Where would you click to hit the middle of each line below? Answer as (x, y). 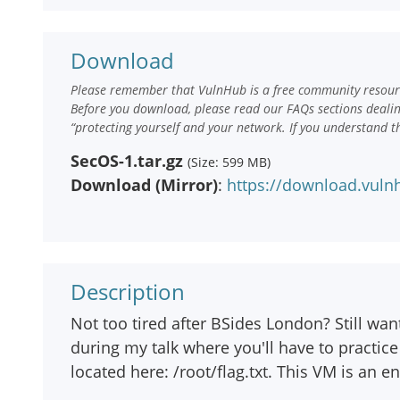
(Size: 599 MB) (229, 162)
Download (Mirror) (144, 185)
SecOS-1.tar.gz (127, 161)
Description (128, 292)
